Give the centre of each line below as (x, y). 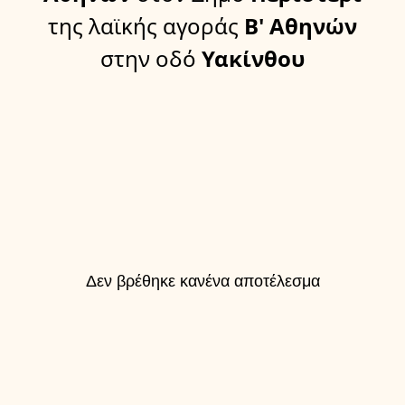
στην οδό (148, 59)
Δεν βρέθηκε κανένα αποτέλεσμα (202, 282)
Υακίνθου (250, 59)
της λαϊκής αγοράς (143, 26)
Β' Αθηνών (298, 26)
